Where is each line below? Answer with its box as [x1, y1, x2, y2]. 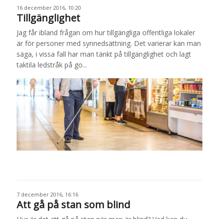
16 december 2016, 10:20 [16, 4, 81, 12]
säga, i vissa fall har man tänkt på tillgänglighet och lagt [16, 49, 191, 59]
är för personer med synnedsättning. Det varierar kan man [16, 39, 201, 48]
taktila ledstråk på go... [16, 60, 87, 70]
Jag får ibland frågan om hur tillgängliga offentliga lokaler [16, 28, 195, 38]
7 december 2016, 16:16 [16, 190, 78, 198]
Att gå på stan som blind [16, 197, 130, 211]
